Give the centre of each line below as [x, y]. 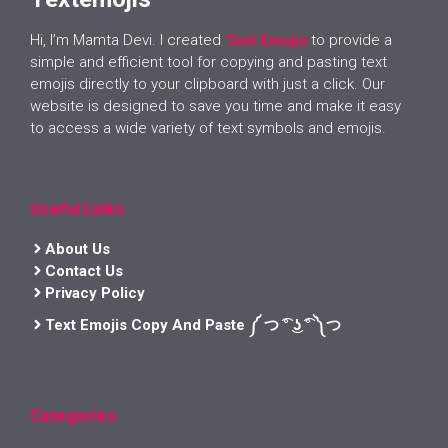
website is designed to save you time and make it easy [215, 105]
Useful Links [77, 208]
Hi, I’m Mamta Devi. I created [125, 39]
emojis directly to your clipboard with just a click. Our [207, 83]
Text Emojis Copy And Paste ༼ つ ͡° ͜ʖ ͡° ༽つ [193, 324]
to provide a [351, 39]
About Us [77, 248]
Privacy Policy [95, 292]
